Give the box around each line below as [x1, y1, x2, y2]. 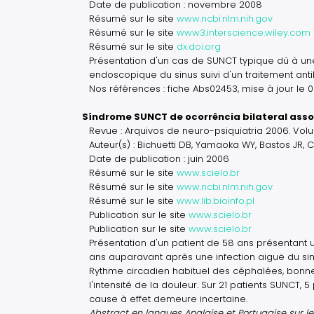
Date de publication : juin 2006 [89, 152, 229, 165]
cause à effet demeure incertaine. [89, 292, 247, 306]
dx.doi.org [177, 40, 221, 53]
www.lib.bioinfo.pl [177, 194, 254, 207]
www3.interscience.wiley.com [177, 26, 310, 39]
